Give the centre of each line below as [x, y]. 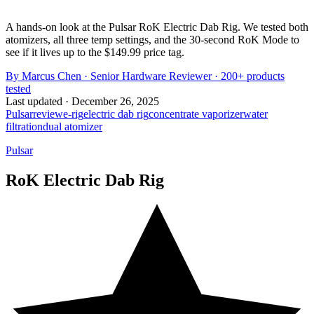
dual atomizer [73, 126]
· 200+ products [248, 76]
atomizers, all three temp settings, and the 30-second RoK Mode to [152, 39]
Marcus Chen [52, 76]
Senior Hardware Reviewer [151, 76]
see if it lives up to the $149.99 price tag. [95, 52]
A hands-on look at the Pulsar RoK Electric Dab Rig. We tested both [157, 27]
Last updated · [39, 101]
